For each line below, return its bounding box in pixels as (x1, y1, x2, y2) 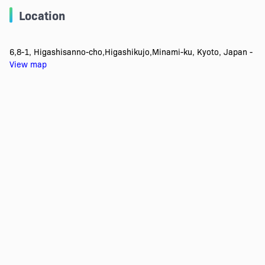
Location (18, 7, 65, 24)
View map (9, 58, 47, 70)
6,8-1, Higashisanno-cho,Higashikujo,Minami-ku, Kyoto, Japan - (9, 46, 253, 58)
